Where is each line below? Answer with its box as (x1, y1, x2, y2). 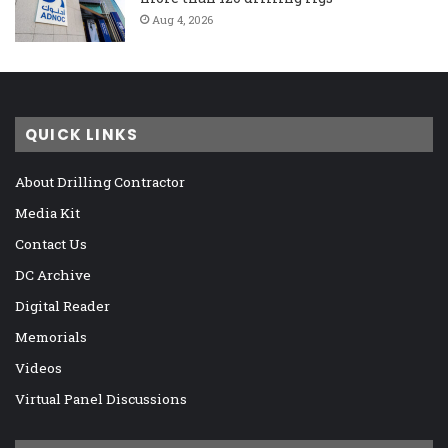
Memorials (15, 327, 87, 346)
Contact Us (15, 234, 87, 253)
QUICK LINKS (25, 123, 139, 145)
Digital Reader (15, 296, 110, 315)
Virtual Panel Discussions (15, 389, 187, 408)
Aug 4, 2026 (152, 11, 213, 27)
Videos (15, 358, 62, 377)
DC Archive (15, 265, 91, 284)
